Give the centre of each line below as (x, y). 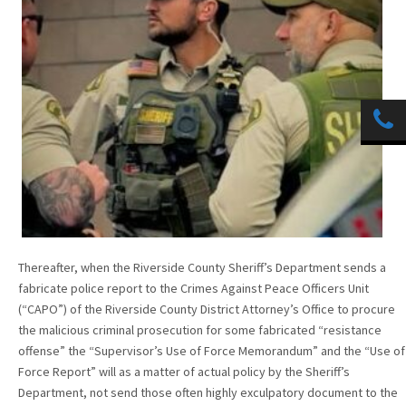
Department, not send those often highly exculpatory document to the (208, 392)
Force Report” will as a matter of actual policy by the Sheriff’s (184, 371)
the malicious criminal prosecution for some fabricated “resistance (200, 329)
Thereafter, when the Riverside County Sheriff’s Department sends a (202, 267)
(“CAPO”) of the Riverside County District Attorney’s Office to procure (207, 309)
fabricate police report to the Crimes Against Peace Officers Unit (193, 288)
